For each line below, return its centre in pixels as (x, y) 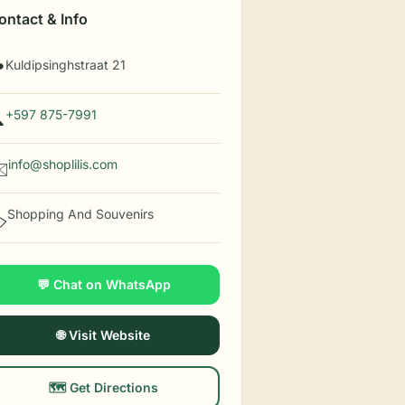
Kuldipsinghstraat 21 (66, 65)
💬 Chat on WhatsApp (104, 284)
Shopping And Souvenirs (81, 214)
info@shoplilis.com (63, 164)
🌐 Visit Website (104, 335)
